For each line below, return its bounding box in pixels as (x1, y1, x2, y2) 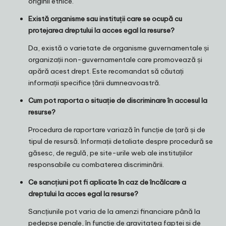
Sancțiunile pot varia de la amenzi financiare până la (28, 207, 200, 216)
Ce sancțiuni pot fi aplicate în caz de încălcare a (28, 178, 186, 187)
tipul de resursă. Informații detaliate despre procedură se (28, 137, 213, 146)
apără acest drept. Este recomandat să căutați (28, 67, 184, 76)
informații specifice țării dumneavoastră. (28, 78, 160, 88)
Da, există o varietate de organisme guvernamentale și (28, 43, 209, 53)
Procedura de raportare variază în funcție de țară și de (28, 125, 205, 135)
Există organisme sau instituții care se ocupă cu (28, 14, 182, 24)
